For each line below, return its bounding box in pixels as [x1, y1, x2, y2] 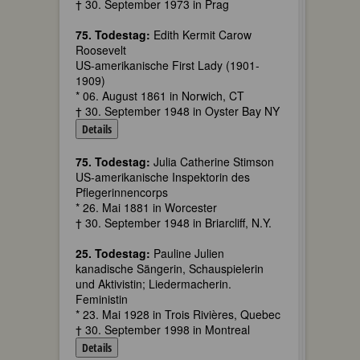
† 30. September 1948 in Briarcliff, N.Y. [76, 215, 272, 231]
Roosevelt [76, 42, 126, 58]
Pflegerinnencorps [76, 184, 168, 200]
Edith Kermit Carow [150, 27, 252, 43]
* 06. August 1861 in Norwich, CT [76, 88, 244, 104]
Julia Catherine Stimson [150, 153, 274, 170]
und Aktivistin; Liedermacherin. [76, 276, 231, 292]
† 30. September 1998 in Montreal [76, 321, 250, 337]
